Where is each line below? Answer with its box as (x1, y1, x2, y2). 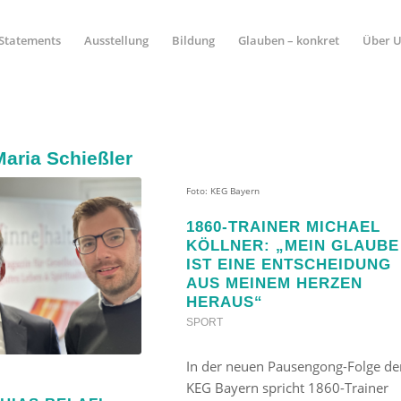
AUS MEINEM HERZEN (185, 275, 363, 291)
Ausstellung (83, 32, 149, 48)
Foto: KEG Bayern (185, 183, 260, 197)
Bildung (171, 32, 215, 48)
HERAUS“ (185, 294, 263, 310)
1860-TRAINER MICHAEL (185, 218, 380, 235)
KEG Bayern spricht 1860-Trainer (185, 379, 388, 397)
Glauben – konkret (237, 32, 339, 48)
